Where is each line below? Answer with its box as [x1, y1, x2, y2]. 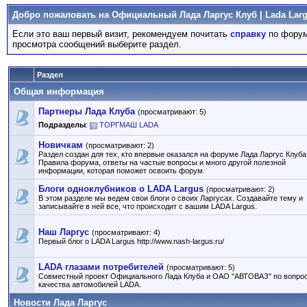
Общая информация [14, 86, 104, 97]
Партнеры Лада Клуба [38, 106, 135, 116]
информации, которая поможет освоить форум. [38, 167, 205, 175]
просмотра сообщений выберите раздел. [12, 39, 182, 49]
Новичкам [38, 140, 83, 150]
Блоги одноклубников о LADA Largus [38, 184, 204, 194]
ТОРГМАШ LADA [99, 121, 158, 129]
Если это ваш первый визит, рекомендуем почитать [12, 29, 230, 39]
